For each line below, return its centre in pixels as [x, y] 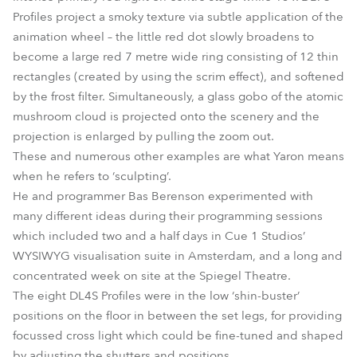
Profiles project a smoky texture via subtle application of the [178, 17]
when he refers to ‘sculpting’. [92, 176]
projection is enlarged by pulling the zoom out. [143, 136]
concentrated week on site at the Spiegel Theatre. [152, 276]
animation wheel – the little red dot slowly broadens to [163, 37]
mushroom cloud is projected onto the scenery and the [166, 116]
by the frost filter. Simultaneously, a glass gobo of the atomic [178, 96]
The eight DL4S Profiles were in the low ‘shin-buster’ [156, 296]
